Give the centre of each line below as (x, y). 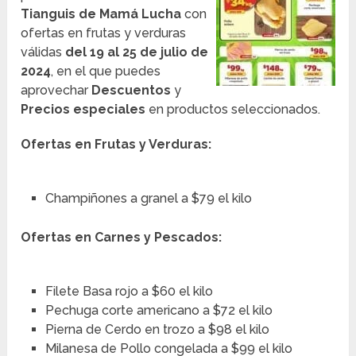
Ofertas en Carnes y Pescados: (122, 238)
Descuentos (133, 91)
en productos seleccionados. (235, 110)
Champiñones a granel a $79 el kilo (148, 199)
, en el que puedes (106, 72)
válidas (43, 52)
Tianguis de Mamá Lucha (101, 14)
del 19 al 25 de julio (127, 52)
